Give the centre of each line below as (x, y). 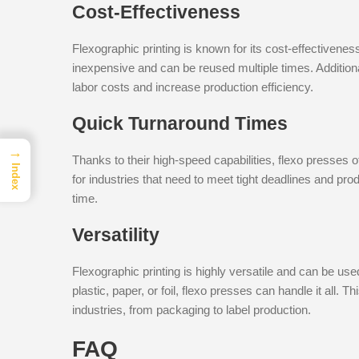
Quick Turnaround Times (180, 123)
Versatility (116, 234)
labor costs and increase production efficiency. (193, 87)
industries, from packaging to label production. (192, 309)
